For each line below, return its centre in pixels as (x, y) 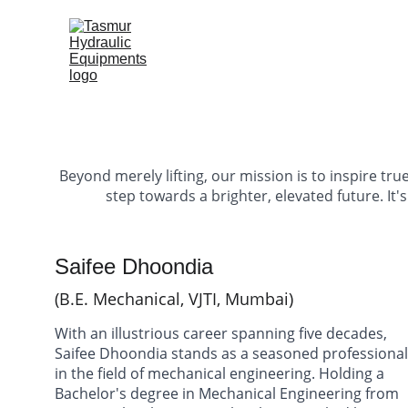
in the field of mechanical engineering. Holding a (221, 373)
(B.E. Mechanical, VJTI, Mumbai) (174, 299)
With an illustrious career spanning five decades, (223, 333)
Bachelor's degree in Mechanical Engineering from (229, 393)
